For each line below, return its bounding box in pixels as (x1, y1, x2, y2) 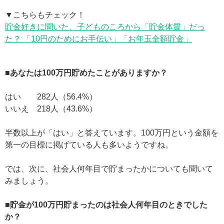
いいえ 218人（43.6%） (5, 104, 97, 113)
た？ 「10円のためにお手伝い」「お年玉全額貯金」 (5, 34, 192, 43)
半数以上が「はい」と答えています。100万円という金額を (5, 128, 218, 137)
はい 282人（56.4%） (5, 92, 97, 101)
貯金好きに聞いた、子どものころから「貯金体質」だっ (5, 22, 205, 31)
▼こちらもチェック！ (5, 10, 85, 19)
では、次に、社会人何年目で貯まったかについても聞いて (5, 164, 213, 173)
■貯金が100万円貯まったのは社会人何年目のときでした (5, 200, 207, 209)
